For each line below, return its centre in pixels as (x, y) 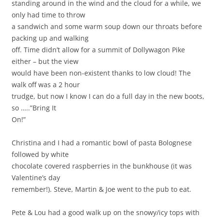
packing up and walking (50, 38)
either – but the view (45, 62)
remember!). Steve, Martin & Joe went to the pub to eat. (101, 189)
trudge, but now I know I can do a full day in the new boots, (108, 96)
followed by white (40, 155)
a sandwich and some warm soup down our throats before (107, 27)
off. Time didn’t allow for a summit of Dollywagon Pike (98, 50)
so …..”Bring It (34, 108)
